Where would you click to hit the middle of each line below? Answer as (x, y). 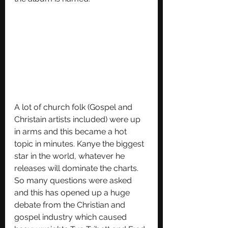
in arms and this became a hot (72, 131)
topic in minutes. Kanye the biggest (80, 144)
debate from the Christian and (71, 205)
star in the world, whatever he (70, 156)
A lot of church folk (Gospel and (74, 107)
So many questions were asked (74, 180)
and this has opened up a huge (73, 192)
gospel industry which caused (72, 217)
